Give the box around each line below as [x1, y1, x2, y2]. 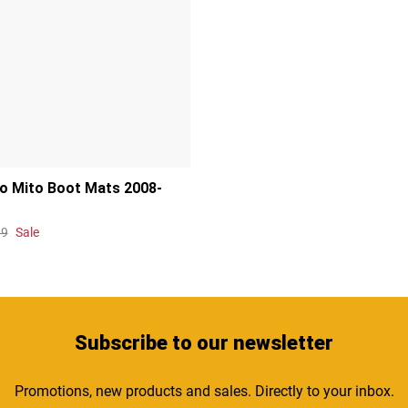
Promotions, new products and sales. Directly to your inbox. [14, 382, 394, 400]
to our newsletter [168, 331, 333, 354]
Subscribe [75, 331, 168, 354]
